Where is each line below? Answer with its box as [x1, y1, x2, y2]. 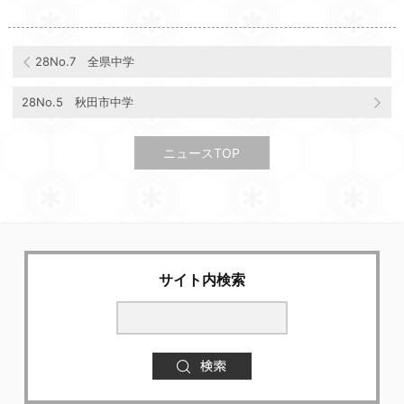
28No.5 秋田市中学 [21, 95, 133, 109]
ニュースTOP [163, 145, 241, 161]
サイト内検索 [158, 271, 245, 289]
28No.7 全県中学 [34, 54, 134, 69]
